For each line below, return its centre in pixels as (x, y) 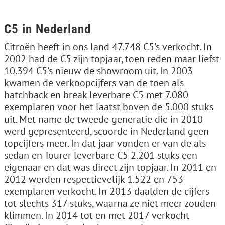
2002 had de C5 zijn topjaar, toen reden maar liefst (112, 59)
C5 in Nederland (47, 29)
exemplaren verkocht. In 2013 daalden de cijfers (107, 191)
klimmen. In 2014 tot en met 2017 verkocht (97, 215)
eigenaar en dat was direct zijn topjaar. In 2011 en (110, 167)
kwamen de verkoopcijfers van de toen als (94, 83)
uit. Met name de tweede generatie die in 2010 (103, 119)
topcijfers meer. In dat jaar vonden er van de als (105, 143)
